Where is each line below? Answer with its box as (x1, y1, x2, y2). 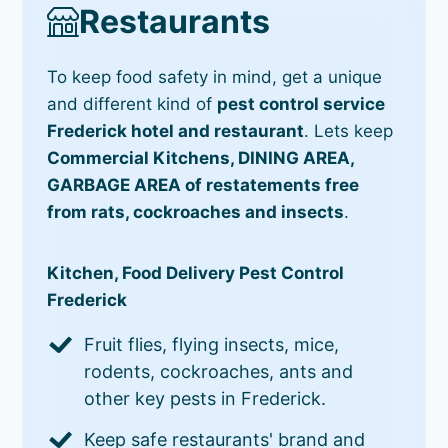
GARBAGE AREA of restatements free (47, 174, 360, 195)
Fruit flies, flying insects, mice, (84, 333, 340, 355)
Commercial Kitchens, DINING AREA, (47, 147, 355, 168)
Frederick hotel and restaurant (47, 120, 305, 141)
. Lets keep (304, 120, 394, 141)
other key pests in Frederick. (84, 387, 327, 409)
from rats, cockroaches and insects (47, 201, 345, 222)
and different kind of (47, 93, 218, 114)
